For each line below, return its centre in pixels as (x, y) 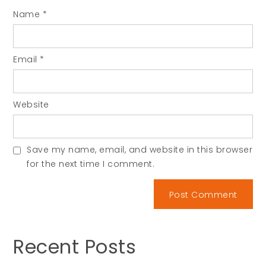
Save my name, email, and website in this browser (140, 150)
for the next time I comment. (91, 164)
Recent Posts (75, 247)
